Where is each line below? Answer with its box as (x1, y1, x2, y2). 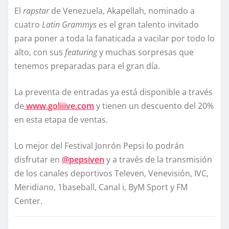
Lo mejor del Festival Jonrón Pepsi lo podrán (14, 140, 184, 152)
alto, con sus (14, 47, 65, 58)
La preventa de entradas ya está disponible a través (14, 86, 213, 98)
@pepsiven (62, 154, 104, 166)
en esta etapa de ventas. (14, 114, 108, 126)
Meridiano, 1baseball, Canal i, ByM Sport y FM (14, 181, 188, 193)
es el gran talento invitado (97, 19, 199, 31)
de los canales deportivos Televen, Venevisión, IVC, (14, 168, 209, 179)
